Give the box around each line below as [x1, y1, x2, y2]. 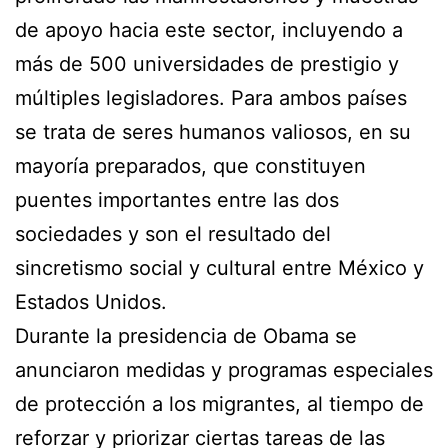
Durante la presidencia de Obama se [15, 323, 357, 348]
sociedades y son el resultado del [15, 221, 331, 246]
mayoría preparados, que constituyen [15, 153, 366, 178]
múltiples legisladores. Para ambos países [15, 85, 407, 110]
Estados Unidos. [15, 289, 167, 314]
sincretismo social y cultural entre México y [15, 255, 424, 280]
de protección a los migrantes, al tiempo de [15, 391, 424, 416]
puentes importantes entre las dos [15, 187, 339, 212]
